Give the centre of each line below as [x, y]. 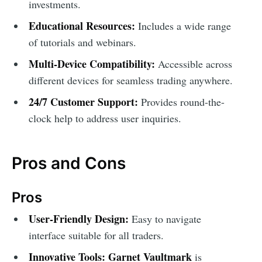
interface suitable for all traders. [96, 235]
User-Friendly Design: [78, 219]
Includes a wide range [183, 25]
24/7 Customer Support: [83, 101]
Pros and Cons [69, 163]
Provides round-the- [181, 101]
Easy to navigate [165, 219]
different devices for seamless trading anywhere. [130, 80]
